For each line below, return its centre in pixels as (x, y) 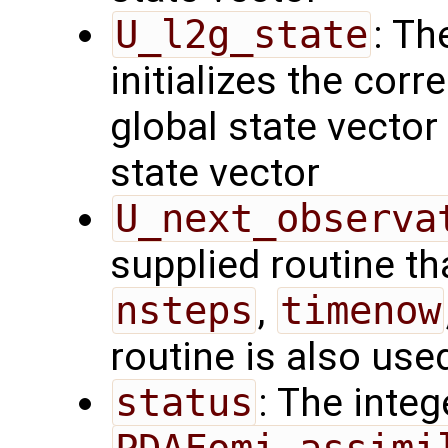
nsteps (183, 310)
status (183, 402)
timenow (360, 310)
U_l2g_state (241, 34)
